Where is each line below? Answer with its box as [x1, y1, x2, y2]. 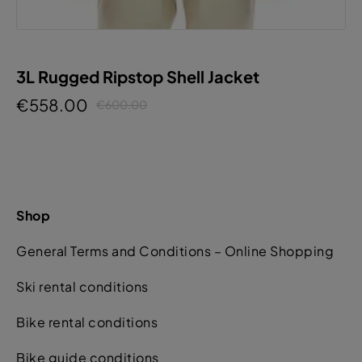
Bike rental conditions [16, 314, 158, 331]
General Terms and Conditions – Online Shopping [16, 242, 334, 260]
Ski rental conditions [16, 278, 149, 296]
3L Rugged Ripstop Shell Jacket [16, 65, 259, 86]
